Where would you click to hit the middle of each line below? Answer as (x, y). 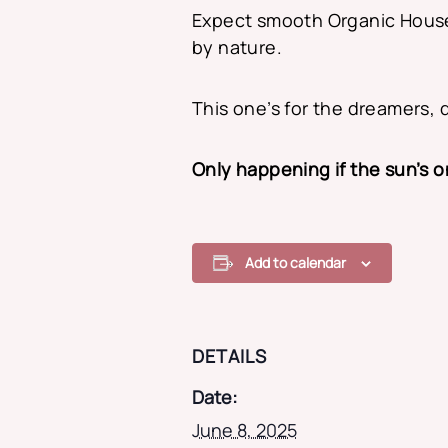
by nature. (237, 46)
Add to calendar (295, 262)
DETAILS (229, 355)
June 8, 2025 (244, 429)
